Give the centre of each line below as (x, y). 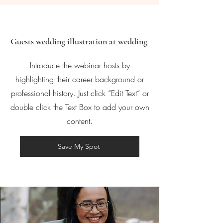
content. (80, 121)
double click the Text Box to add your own (80, 107)
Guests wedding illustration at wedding (80, 42)
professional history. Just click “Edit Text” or (80, 93)
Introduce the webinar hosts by (80, 65)
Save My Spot (79, 147)
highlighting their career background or (80, 79)
